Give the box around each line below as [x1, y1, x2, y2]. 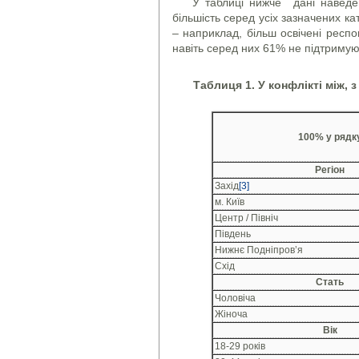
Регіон [315, 163, 345, 175]
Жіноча [215, 308, 248, 320]
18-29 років [215, 340, 265, 352]
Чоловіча [215, 292, 256, 304]
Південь [215, 228, 251, 240]
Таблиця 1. [192, 78, 258, 91]
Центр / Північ [215, 212, 278, 224]
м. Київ [215, 196, 244, 208]
